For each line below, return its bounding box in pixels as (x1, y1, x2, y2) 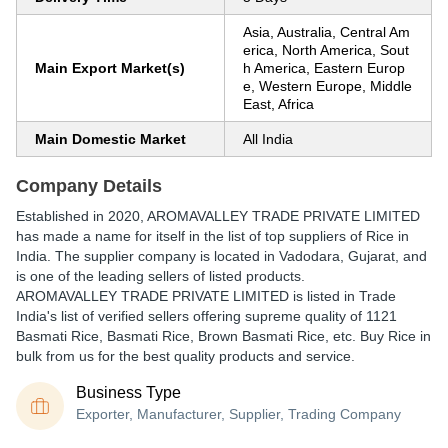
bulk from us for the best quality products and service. (16, 348, 355, 364)
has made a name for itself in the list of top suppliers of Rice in (16, 228, 409, 244)
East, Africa (243, 96, 314, 112)
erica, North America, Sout (243, 42, 409, 58)
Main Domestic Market (35, 131, 186, 147)
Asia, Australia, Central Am (243, 24, 410, 40)
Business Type (76, 384, 181, 401)
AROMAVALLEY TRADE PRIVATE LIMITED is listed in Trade (16, 288, 396, 304)
